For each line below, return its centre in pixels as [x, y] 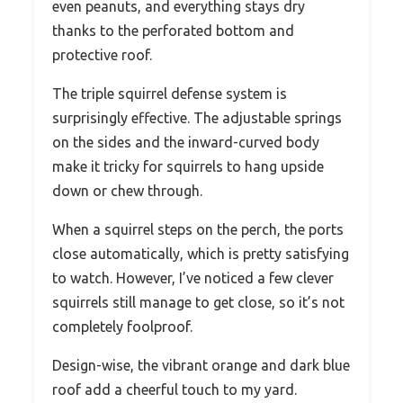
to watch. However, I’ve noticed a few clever [193, 278]
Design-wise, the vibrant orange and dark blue [201, 366]
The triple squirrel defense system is [170, 94]
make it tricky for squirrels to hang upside [188, 167]
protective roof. [102, 55]
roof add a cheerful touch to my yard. [175, 390]
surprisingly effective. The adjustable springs [197, 118]
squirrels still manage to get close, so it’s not [198, 303]
